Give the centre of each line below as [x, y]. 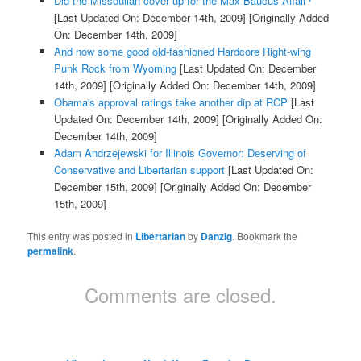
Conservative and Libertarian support [139, 170]
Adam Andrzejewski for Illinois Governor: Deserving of [180, 153]
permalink [51, 251]
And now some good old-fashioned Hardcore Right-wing [182, 52]
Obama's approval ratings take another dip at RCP [170, 102]
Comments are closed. [180, 295]
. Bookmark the [265, 236]
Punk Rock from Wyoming [115, 68]
